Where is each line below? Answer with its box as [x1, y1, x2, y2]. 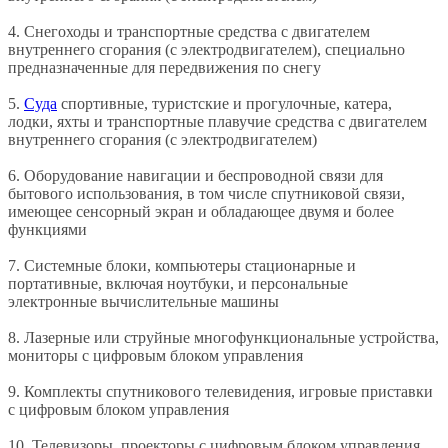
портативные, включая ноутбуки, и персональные [8, 274, 348, 292]
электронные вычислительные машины [8, 292, 279, 310]
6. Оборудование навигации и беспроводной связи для [8, 166, 383, 184]
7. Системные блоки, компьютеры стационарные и [8, 256, 356, 274]
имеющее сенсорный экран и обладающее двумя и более [8, 202, 394, 220]
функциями [8, 220, 87, 238]
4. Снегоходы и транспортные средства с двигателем [8, 22, 370, 40]
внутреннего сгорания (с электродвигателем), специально [8, 40, 405, 58]
